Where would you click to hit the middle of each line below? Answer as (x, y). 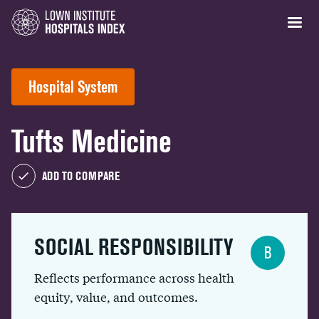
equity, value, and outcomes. (116, 297)
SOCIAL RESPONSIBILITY (134, 247)
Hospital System (73, 87)
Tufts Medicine (91, 141)
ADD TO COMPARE (81, 176)
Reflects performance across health (134, 277)
